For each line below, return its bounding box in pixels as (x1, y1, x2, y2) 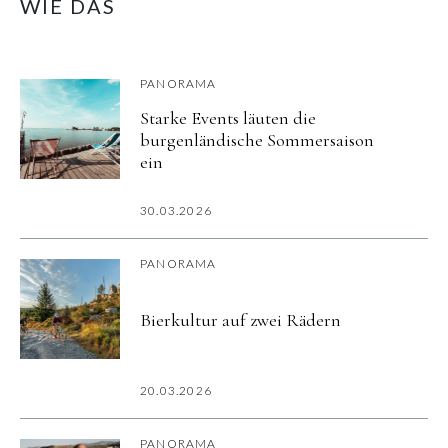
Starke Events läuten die (140, 107, 316, 130)
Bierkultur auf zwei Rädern (140, 309, 341, 332)
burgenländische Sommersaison (140, 129, 374, 152)
